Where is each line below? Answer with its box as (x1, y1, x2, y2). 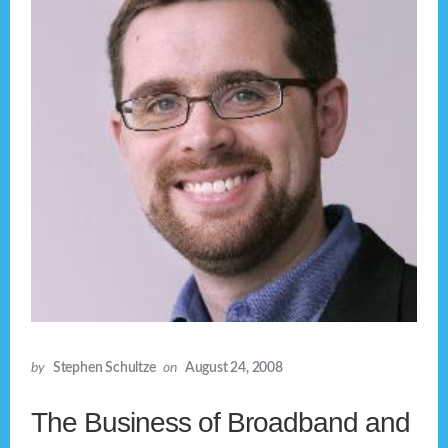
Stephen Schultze (52, 361, 156, 376)
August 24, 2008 (184, 361, 283, 376)
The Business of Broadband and (31, 407, 411, 439)
